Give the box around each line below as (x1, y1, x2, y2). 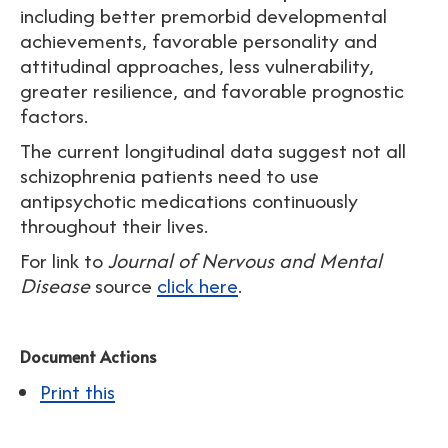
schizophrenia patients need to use (20, 161, 319, 190)
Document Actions (20, 345, 156, 367)
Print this (40, 377, 115, 406)
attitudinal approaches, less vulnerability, (20, 51, 374, 80)
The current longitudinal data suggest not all (20, 136, 406, 165)
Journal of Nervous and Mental (108, 246, 382, 275)
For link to (20, 246, 108, 275)
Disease (20, 271, 90, 300)
